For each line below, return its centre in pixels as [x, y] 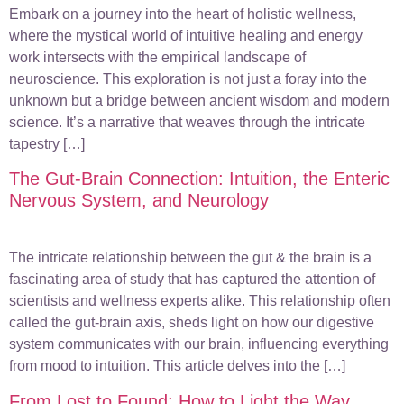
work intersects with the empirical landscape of [157, 57]
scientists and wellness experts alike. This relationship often [200, 301]
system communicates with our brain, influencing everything [199, 344]
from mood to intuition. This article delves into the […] [177, 366]
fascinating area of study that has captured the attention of [192, 280]
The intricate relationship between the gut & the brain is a [190, 258]
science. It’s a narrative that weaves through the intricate [187, 122]
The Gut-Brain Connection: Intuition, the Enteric [199, 179]
